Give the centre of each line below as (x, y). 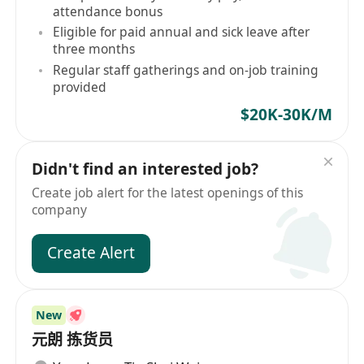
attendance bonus (108, 11)
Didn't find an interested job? (145, 169)
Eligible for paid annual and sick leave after (182, 32)
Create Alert (91, 253)
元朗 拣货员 (73, 339)
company (60, 209)
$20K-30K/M (286, 114)
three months (94, 49)
